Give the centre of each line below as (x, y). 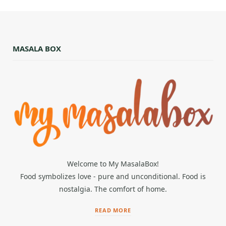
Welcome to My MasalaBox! (113, 164)
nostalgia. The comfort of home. (113, 189)
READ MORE (113, 210)
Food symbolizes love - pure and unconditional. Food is (113, 177)
